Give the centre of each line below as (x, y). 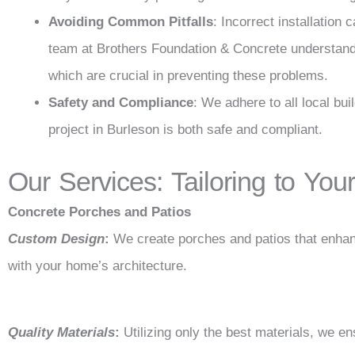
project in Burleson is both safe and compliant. (185, 130)
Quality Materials (61, 332)
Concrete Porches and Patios (99, 212)
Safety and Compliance (121, 103)
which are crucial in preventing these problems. (188, 76)
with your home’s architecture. (97, 265)
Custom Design (56, 239)
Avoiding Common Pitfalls (131, 22)
